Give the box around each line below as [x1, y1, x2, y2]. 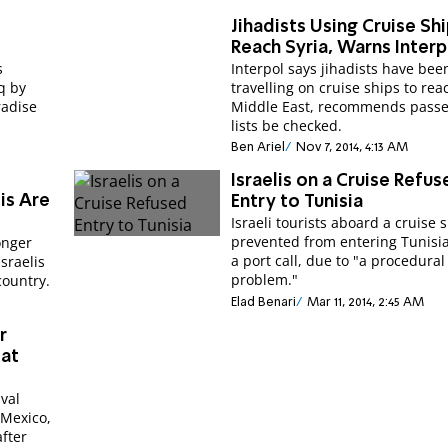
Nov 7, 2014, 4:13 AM [295, 141, 408, 155]
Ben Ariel [231, 141, 286, 155]
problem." [231, 270, 299, 290]
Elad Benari [231, 295, 297, 309]
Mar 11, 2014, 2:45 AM [306, 295, 424, 309]
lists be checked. [231, 115, 343, 135]
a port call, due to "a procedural [231, 251, 446, 271]
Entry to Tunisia [231, 193, 364, 212]
